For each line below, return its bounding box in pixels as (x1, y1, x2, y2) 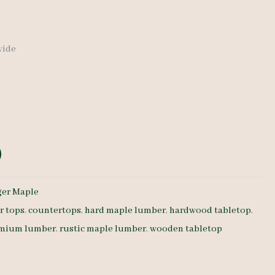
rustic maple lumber (60, 222, 147, 235)
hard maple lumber (85, 204, 166, 217)
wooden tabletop (150, 222, 223, 235)
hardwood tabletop (169, 204, 252, 217)
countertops (28, 204, 82, 217)
